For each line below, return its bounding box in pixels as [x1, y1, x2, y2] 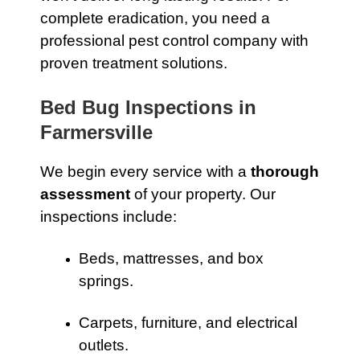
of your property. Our [130, 186, 276, 202]
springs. [79, 272, 133, 289]
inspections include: [40, 208, 177, 225]
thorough [251, 163, 319, 180]
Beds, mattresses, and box [79, 250, 264, 267]
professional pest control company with [40, 32, 309, 49]
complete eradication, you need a [40, 10, 270, 27]
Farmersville [40, 121, 153, 143]
